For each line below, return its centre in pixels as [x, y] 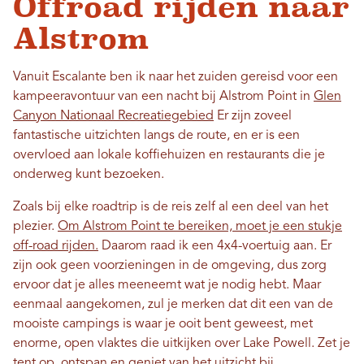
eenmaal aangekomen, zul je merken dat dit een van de [173, 304]
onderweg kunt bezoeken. [90, 174]
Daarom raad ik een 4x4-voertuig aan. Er [215, 246]
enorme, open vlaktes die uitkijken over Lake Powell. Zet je [182, 343]
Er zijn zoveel [253, 116]
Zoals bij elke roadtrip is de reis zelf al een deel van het [171, 207]
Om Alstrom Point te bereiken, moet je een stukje [200, 226]
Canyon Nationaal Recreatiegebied [113, 116]
